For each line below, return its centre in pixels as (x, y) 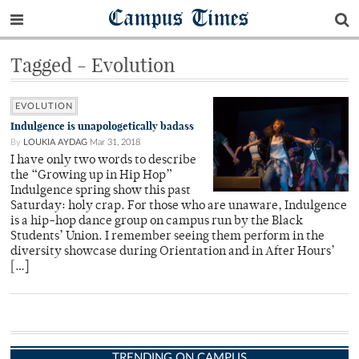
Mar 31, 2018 (115, 142)
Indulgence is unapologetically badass (102, 126)
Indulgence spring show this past (101, 191)
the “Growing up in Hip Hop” (91, 176)
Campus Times (179, 17)
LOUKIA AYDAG (55, 142)
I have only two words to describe (103, 161)
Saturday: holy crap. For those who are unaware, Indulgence (179, 206)
